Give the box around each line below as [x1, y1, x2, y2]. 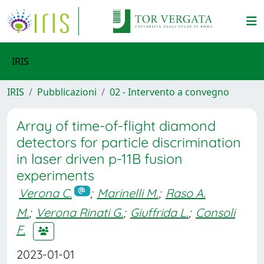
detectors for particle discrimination [16, 134, 241, 151]
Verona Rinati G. [36, 204, 123, 220]
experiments [16, 167, 94, 184]
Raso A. [165, 186, 206, 200]
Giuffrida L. [130, 204, 189, 220]
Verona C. [19, 186, 72, 200]
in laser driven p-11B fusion [16, 150, 183, 167]
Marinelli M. [97, 186, 159, 200]
